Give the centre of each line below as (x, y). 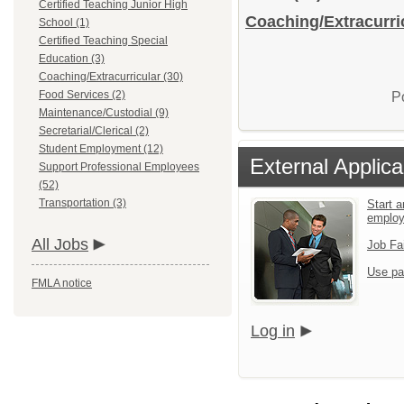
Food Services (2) (82, 95)
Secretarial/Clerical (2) (94, 131)
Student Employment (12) (101, 149)
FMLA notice (62, 283)
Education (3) (72, 59)
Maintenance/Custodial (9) (104, 113)
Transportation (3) (83, 203)
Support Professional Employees (119, 167)
